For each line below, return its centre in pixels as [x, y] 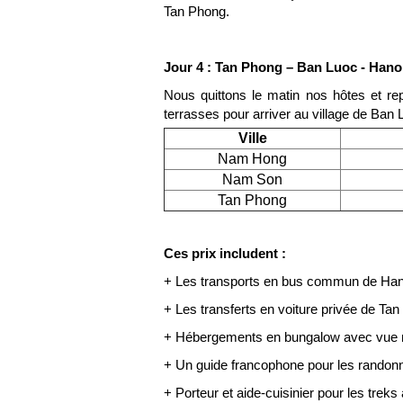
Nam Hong [252, 159]
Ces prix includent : [225, 253]
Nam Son [252, 179]
